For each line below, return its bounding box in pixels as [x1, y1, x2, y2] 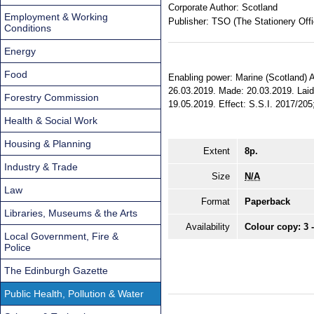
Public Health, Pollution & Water [4, 287, 144, 299]
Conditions [4, 22, 51, 34]
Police [4, 241, 31, 253]
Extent [203, 146, 230, 157]
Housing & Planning [4, 137, 91, 149]
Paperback [245, 196, 290, 207]
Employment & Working [4, 11, 108, 22]
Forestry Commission [4, 91, 99, 103]
